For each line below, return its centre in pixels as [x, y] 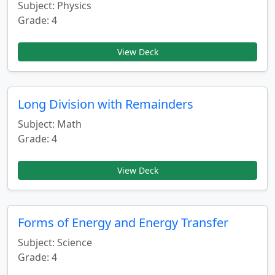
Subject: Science [55, 242]
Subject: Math [50, 124]
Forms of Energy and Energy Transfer [123, 223]
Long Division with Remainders [106, 104]
